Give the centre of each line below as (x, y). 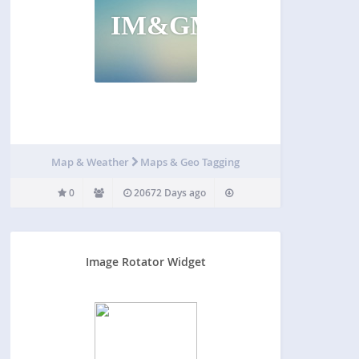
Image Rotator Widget (145, 262)
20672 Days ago (169, 192)
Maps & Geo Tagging (190, 161)
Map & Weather (92, 161)
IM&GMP (171, 25)
